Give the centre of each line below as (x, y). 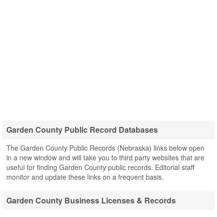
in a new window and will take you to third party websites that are (105, 157)
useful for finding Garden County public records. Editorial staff (100, 167)
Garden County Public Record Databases (82, 130)
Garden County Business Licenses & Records (91, 200)
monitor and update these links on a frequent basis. (85, 177)
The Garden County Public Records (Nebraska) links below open (105, 148)
